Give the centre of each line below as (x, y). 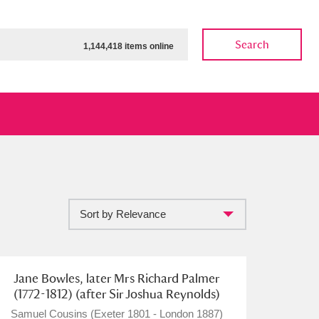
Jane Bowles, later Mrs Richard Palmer (117, 278)
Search (252, 45)
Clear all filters (183, 270)
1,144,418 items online (129, 46)
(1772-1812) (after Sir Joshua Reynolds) (117, 294)
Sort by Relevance (123, 214)
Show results (77, 270)
